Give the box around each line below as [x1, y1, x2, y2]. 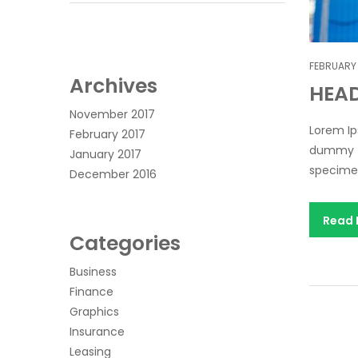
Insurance [70, 324, 125, 340]
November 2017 [70, 106, 155, 122]
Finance [70, 284, 113, 300]
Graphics [70, 304, 119, 320]
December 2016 [70, 166, 157, 182]
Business [70, 264, 117, 280]
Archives [70, 72, 157, 100]
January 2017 [70, 146, 141, 162]
